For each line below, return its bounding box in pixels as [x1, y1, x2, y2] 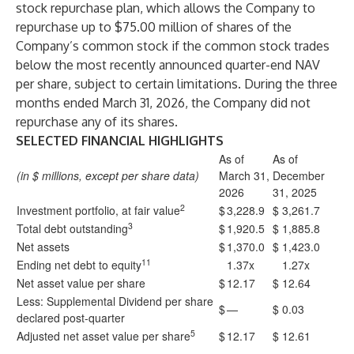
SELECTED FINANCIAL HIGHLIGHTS [16, 133, 224, 149]
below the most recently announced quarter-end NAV [16, 57, 320, 73]
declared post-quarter [17, 310, 125, 326]
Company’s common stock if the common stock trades [16, 38, 330, 54]
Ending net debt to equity [17, 257, 141, 273]
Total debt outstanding [17, 220, 128, 236]
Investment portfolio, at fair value [17, 202, 180, 218]
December [273, 168, 325, 183]
